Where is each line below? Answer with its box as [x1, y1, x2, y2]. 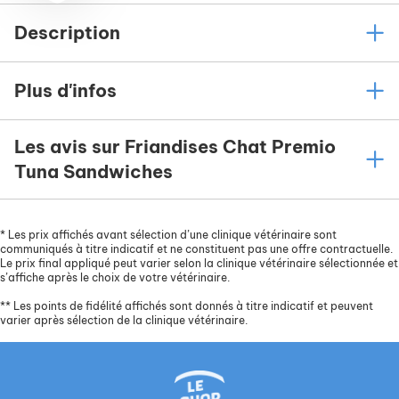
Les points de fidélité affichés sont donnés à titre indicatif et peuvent [11, 299, 373, 313]
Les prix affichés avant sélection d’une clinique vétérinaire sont [5, 228, 337, 241]
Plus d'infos [14, 79, 117, 102]
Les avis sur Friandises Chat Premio [14, 135, 336, 158]
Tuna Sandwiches [14, 160, 173, 183]
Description [14, 21, 120, 44]
